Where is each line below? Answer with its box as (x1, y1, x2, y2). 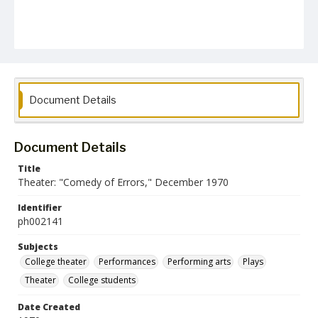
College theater (25, 256, 87, 268)
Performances (99, 256, 155, 268)
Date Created (18, 301, 80, 313)
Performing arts (168, 256, 231, 268)
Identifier (18, 202, 62, 214)
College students (68, 274, 136, 286)
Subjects (18, 241, 58, 253)
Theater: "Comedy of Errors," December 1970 (18, 175, 229, 189)
